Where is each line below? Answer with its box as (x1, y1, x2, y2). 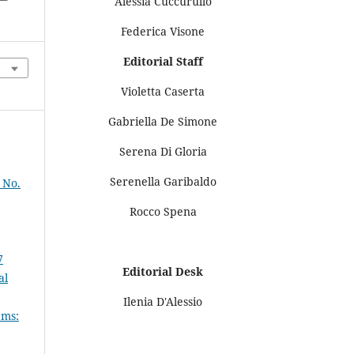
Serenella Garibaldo (109, 173, 217, 189)
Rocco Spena (129, 203, 197, 219)
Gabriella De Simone (108, 113, 217, 129)
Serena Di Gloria (119, 143, 207, 159)
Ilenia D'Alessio (123, 293, 202, 309)
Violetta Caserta (121, 83, 205, 99)
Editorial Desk (122, 263, 203, 279)
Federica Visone (121, 23, 205, 39)
